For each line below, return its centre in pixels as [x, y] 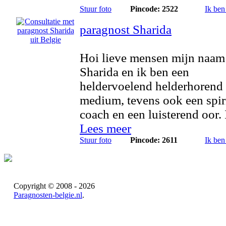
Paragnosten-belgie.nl [48, 195]
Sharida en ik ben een [134, 72]
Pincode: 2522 [154, 9]
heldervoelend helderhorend [151, 86]
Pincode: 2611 [154, 140]
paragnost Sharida [126, 30]
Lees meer [105, 128]
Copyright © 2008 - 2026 [54, 186]
